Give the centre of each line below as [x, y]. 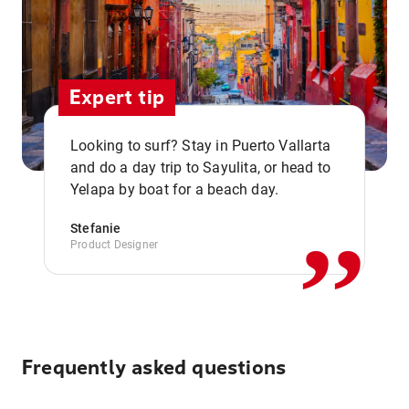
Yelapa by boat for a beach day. [175, 189]
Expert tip [117, 98]
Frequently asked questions [154, 368]
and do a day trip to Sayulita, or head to [201, 168]
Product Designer [115, 245]
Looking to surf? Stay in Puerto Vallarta [200, 146]
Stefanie [96, 228]
